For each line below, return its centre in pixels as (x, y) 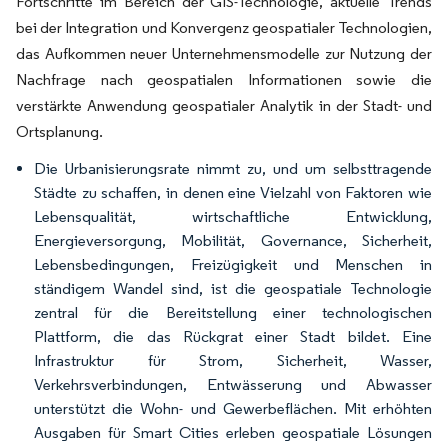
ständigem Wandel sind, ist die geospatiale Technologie (233, 288)
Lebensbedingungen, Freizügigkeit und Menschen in (233, 264)
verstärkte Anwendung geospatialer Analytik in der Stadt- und (224, 105)
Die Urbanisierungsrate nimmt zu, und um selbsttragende (233, 168)
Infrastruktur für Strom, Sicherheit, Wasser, (233, 360)
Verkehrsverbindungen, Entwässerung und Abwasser (233, 384)
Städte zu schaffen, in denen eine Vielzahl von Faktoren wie (233, 192)
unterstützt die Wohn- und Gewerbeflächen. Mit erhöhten (233, 408)
